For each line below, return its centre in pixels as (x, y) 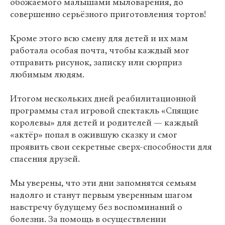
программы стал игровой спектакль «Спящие (104, 111)
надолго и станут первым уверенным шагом (101, 195)
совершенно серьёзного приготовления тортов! (108, 14)
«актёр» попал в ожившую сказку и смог (94, 135)
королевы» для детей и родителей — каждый (104, 123)
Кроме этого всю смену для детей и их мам (99, 38)
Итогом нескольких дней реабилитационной (103, 99)
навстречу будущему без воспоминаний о (96, 207)
